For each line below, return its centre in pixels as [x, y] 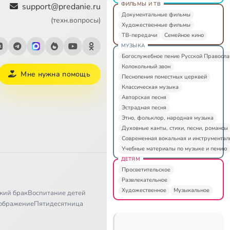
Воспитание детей [57, 193]
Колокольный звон [146, 66]
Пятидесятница [59, 204]
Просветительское [146, 169]
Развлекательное [144, 180]
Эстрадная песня [144, 107]
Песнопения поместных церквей [164, 76]
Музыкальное [191, 190]
